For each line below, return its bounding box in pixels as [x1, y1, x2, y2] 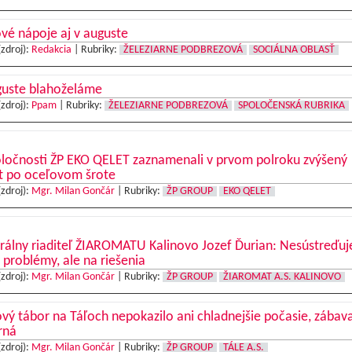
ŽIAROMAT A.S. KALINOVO [222, 272, 341, 282]
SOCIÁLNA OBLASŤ [252, 45, 335, 55]
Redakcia [31, 45, 71, 55]
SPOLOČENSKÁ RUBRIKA [237, 101, 345, 111]
